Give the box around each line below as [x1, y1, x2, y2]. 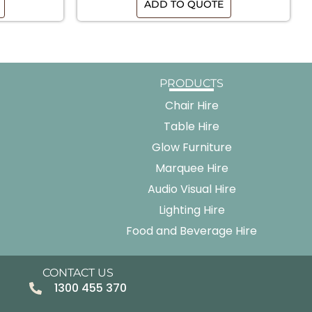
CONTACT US [42, 266, 114, 280]
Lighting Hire [158, 202, 225, 219]
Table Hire [164, 118, 219, 135]
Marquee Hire [155, 160, 228, 177]
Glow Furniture [151, 139, 232, 156]
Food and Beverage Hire [126, 223, 257, 240]
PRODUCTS [159, 77, 224, 91]
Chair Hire [164, 97, 219, 114]
